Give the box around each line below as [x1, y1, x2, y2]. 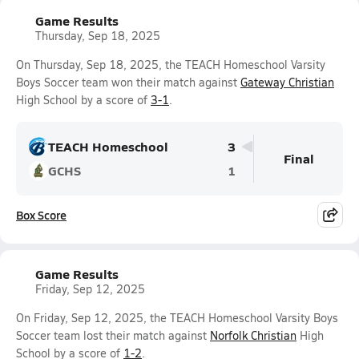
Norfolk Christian [210, 328, 296, 343]
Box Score [16, 207, 67, 223]
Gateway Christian [240, 75, 334, 90]
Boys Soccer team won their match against [16, 75, 240, 90]
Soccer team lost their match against [16, 328, 210, 343]
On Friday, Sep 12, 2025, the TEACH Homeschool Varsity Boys [16, 310, 338, 325]
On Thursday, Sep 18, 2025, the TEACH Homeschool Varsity [16, 57, 325, 72]
